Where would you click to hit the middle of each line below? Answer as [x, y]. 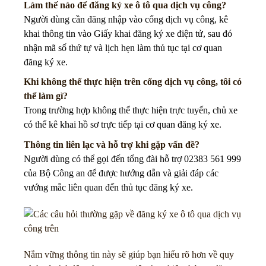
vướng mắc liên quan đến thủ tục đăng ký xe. [108, 187]
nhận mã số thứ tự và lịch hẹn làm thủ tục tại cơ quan [123, 47]
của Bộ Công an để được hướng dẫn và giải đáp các [121, 173]
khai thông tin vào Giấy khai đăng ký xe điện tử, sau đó [128, 33]
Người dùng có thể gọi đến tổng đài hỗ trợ [104, 159]
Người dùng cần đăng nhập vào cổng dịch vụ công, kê [126, 19]
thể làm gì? [46, 96]
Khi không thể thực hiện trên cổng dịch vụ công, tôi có [133, 82]
